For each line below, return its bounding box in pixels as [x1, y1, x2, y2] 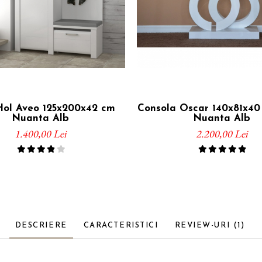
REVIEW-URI [174, 221, 233, 229]
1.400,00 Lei [15, 126, 66, 140]
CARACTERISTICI [83, 221, 158, 229]
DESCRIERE [15, 221, 67, 229]
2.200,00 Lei [196, 126, 247, 140]
